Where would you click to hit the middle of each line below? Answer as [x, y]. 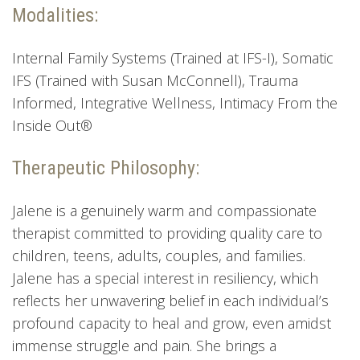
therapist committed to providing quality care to [167, 233]
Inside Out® [52, 126]
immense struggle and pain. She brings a [144, 346]
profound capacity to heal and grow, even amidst [172, 323]
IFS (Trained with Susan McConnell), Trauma [155, 81]
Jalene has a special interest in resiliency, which [165, 278]
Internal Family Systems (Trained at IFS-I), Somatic [173, 58]
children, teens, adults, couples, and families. [159, 256]
